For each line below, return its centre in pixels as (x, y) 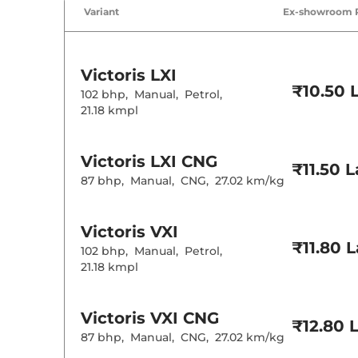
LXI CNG (184, 162)
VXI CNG (185, 318)
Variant (101, 12)
